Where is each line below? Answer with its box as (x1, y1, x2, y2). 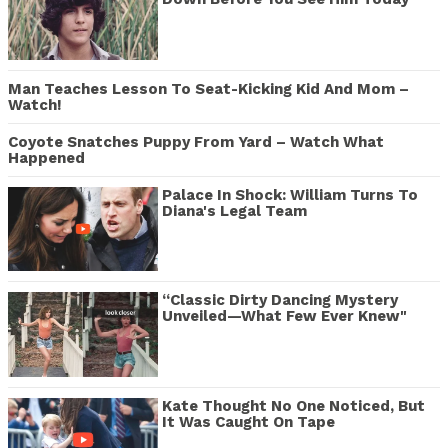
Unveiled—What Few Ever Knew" (162, 307, 407, 326)
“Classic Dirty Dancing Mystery (162, 291, 398, 310)
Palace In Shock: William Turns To (162, 185, 418, 204)
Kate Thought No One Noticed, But (162, 396, 425, 415)
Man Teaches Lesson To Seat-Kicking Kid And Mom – (8, 79, 409, 98)
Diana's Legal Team (162, 201, 307, 220)
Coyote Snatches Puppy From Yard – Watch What (8, 132, 384, 151)
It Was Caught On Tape (162, 412, 335, 431)
